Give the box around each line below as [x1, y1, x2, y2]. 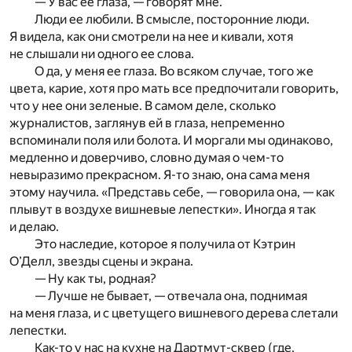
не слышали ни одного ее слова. [9, 46, 194, 62]
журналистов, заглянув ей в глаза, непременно [9, 115, 284, 131]
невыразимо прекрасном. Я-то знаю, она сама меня [9, 167, 310, 183]
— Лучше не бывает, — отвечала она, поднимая [35, 288, 307, 304]
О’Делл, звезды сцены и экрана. [9, 254, 193, 269]
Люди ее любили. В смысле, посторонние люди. [35, 12, 310, 27]
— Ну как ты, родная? [35, 271, 156, 287]
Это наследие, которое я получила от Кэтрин [35, 236, 295, 252]
